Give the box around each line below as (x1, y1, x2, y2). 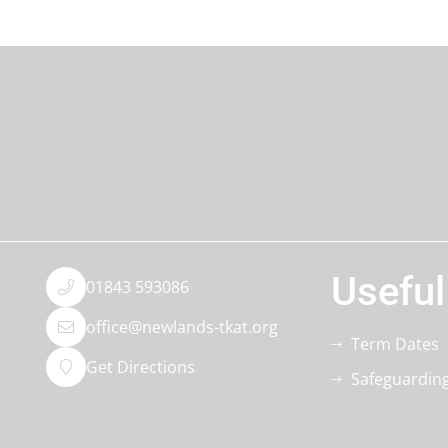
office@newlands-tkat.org (85, 315, 278, 338)
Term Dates (350, 333, 439, 355)
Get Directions (85, 355, 195, 378)
